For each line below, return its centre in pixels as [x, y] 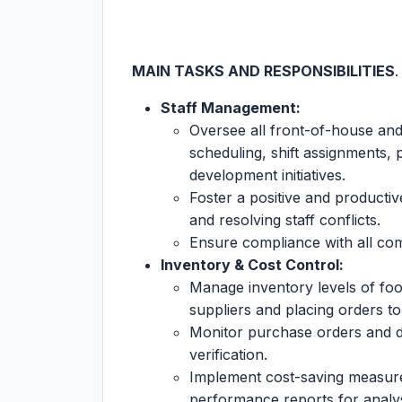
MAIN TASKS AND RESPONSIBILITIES [263, 71]
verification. [228, 354]
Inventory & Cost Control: [252, 265]
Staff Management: [231, 108]
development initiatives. [267, 175]
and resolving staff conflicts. [285, 220]
